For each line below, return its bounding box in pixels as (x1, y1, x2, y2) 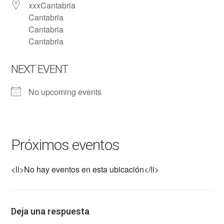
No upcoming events (28, 86, 102, 97)
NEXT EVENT (11, 63, 68, 75)
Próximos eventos (11, 136, 120, 153)
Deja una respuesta (11, 206, 90, 216)
